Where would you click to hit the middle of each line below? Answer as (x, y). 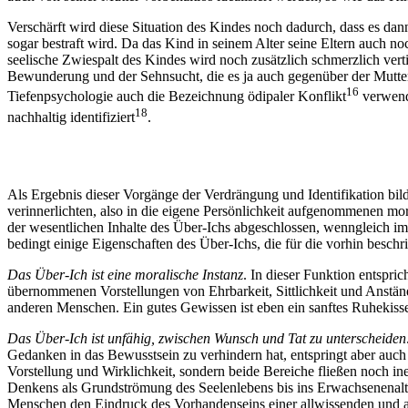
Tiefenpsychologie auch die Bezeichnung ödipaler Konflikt (177, 97)
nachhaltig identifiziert (71, 117)
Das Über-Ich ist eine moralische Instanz (125, 274)
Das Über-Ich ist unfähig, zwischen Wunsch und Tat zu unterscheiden (207, 338)
